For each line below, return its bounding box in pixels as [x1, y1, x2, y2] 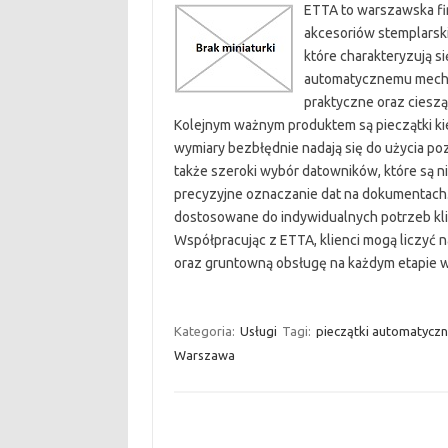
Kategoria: [173, 324, 238, 338]
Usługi [239, 324, 277, 338]
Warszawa [173, 348, 235, 362]
